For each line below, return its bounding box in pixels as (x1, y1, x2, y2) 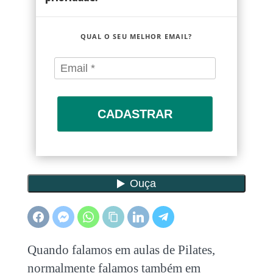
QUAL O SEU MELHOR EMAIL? (80, 32, 193, 41)
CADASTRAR (97, 107, 172, 121)
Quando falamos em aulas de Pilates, (27, 242, 215, 257)
